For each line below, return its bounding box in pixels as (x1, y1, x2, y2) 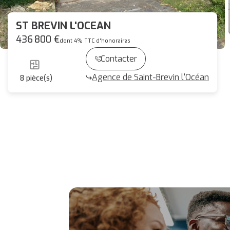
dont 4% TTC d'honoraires (60, 37, 130, 44)
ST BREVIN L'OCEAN (16, 19, 111, 33)
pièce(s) (26, 73, 52, 83)
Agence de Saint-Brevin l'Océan (92, 72, 209, 83)
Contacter (101, 53, 137, 64)
